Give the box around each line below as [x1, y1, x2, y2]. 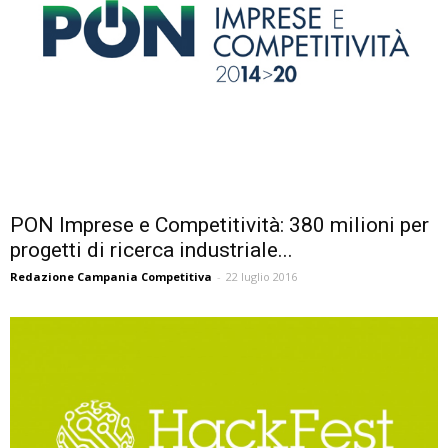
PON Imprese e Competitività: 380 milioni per [10, 213, 429, 238]
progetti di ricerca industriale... [10, 238, 293, 263]
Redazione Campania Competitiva [10, 269, 212, 285]
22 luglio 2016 [226, 269, 297, 285]
